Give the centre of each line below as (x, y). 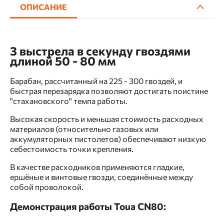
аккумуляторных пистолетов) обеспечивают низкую (108, 138)
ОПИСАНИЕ (43, 7)
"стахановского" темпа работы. (69, 100)
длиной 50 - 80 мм (63, 60)
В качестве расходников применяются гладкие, (97, 166)
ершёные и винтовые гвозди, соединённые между (101, 176)
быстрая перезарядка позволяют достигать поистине (109, 90)
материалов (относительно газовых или (84, 128)
